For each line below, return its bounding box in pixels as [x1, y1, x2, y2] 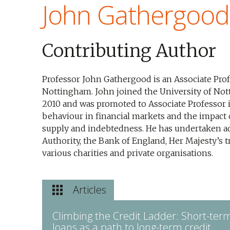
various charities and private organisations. [42, 148, 213, 158]
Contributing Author [42, 40, 216, 62]
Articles [73, 183, 106, 197]
